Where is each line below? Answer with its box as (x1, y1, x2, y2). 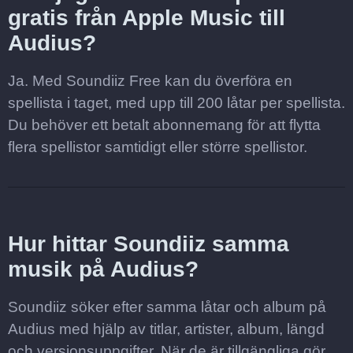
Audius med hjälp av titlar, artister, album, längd (8, 321, 325, 337)
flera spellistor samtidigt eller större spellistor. (8, 139, 307, 155)
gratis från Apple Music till (8, 6, 285, 30)
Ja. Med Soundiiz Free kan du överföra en (8, 72, 292, 89)
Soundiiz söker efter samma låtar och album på (8, 299, 326, 315)
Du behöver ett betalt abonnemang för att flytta (8, 117, 321, 133)
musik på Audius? (8, 257, 199, 281)
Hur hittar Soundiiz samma (8, 232, 289, 256)
